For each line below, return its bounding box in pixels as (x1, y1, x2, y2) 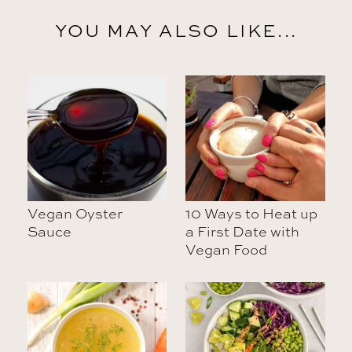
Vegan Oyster (27, 203, 123, 222)
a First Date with (185, 221, 300, 240)
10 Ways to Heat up (185, 203, 318, 222)
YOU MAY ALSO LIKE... (54, 17, 298, 42)
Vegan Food (185, 239, 268, 258)
